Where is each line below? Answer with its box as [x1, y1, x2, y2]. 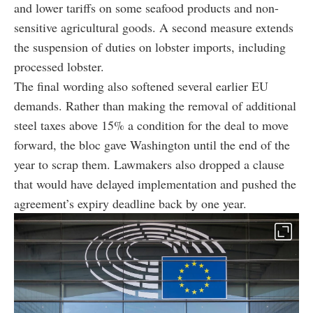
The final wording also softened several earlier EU [14, 77, 268, 94]
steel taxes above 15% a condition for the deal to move [14, 116, 289, 133]
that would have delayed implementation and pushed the [14, 175, 296, 192]
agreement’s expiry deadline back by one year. [14, 194, 247, 212]
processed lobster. [14, 57, 104, 75]
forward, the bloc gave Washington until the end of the [14, 136, 290, 153]
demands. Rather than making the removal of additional [14, 96, 296, 114]
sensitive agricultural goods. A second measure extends [14, 18, 293, 36]
